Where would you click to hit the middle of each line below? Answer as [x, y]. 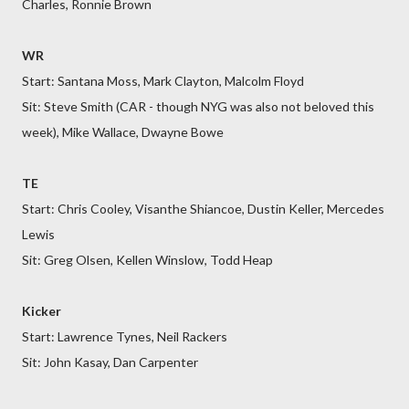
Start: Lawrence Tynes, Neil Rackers [125, 336]
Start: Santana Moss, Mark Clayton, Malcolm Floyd [163, 81]
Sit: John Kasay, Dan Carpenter [110, 362]
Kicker [42, 311]
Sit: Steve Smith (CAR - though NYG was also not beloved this [198, 106]
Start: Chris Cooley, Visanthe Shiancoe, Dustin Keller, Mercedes [203, 209]
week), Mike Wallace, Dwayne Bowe [123, 132]
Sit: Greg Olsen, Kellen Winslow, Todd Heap [147, 260]
